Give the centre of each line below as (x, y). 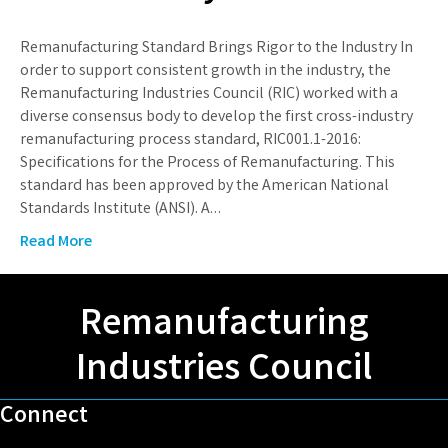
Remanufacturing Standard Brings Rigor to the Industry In (216, 48)
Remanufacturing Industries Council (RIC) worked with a (209, 94)
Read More (56, 242)
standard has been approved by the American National (204, 186)
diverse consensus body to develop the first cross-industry (216, 117)
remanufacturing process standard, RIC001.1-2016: (190, 140)
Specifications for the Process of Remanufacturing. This (207, 163)
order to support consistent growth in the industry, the (205, 71)
